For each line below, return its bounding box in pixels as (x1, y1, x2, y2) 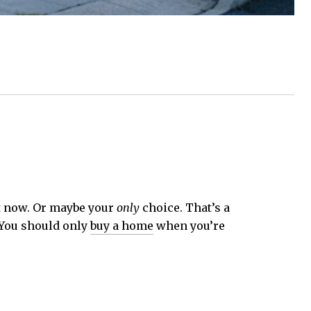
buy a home (90, 218, 153, 233)
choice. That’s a (140, 200, 230, 215)
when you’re (153, 218, 225, 233)
